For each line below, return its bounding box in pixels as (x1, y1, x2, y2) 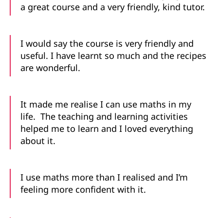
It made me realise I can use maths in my (20, 98, 191, 110)
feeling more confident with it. (20, 183, 146, 195)
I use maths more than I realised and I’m (20, 171, 188, 183)
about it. (20, 134, 55, 146)
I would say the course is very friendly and (20, 37, 194, 49)
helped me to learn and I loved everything (20, 122, 193, 134)
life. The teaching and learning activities (20, 110, 188, 122)
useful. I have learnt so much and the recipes (20, 49, 206, 61)
